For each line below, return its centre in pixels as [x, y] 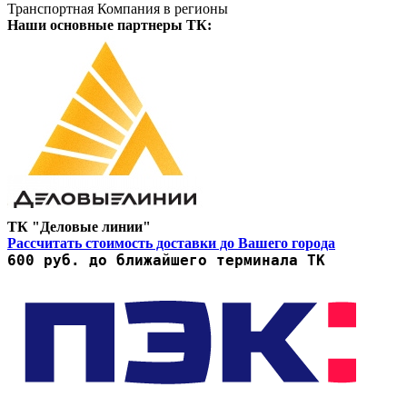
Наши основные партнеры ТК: [109, 25]
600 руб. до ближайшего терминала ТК [166, 261]
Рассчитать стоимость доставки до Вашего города [171, 243]
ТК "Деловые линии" [79, 227]
